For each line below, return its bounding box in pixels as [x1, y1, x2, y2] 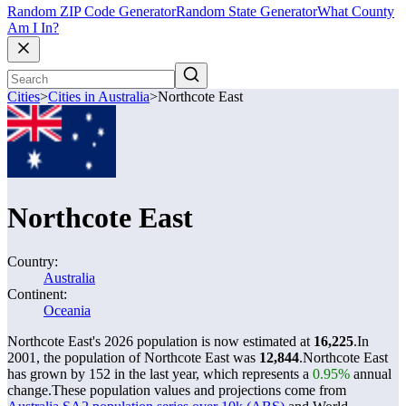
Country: [7, 254, 58, 269]
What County [317, 4, 394, 20]
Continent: [7, 286, 67, 302]
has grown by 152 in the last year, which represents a [7, 366, 313, 382]
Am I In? [7, 20, 59, 36]
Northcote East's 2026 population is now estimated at [7, 333, 314, 349]
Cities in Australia [48, 89, 150, 105]
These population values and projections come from [52, 382, 346, 398]
